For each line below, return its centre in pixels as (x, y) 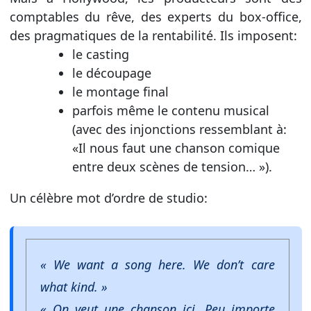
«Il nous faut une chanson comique (176, 148)
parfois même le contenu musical (170, 110)
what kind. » (74, 286)
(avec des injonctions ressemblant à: (179, 129)
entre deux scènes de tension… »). (172, 166)
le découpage (111, 73)
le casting (100, 54)
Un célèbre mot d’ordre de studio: (108, 197)
